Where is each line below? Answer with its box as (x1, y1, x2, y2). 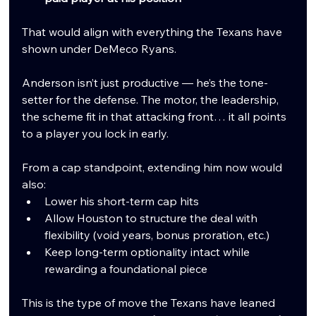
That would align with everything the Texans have (22, 24, 286, 39)
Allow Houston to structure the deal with (44, 210, 261, 225)
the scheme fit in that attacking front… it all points (22, 109, 290, 123)
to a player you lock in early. (22, 126, 169, 140)
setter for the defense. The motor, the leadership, (22, 92, 282, 107)
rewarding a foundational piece (44, 261, 208, 276)
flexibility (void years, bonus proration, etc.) (44, 227, 270, 242)
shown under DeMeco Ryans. (22, 41, 177, 56)
